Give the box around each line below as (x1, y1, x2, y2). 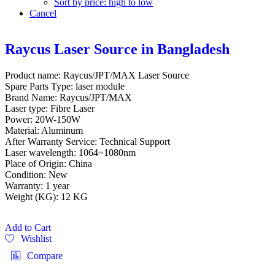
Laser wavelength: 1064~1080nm (5, 147, 136, 158)
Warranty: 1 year (5, 180, 69, 191)
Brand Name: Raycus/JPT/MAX (5, 91, 132, 103)
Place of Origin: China (5, 158, 92, 169)
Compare (27, 250, 63, 261)
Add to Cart (5, 222, 51, 233)
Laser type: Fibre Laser (5, 103, 95, 114)
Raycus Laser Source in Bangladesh (5, 41, 230, 57)
